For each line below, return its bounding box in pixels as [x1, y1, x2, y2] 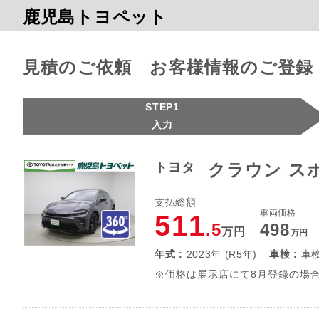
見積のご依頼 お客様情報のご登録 [23, 58, 314, 77]
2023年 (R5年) [186, 249, 258, 260]
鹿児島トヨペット [23, 7, 167, 26]
